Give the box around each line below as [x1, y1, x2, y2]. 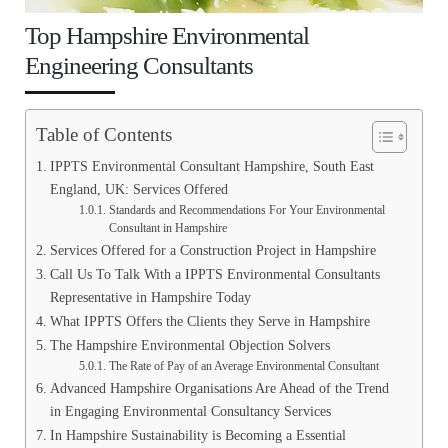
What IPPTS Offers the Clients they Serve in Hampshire [49, 313, 370, 330]
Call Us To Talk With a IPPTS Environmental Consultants [49, 266, 380, 283]
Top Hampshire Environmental [25, 22, 309, 50]
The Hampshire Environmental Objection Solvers [49, 337, 330, 354]
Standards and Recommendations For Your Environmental [108, 204, 385, 218]
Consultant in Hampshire [108, 222, 227, 236]
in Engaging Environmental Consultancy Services [49, 403, 331, 420]
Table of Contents [36, 124, 172, 146]
